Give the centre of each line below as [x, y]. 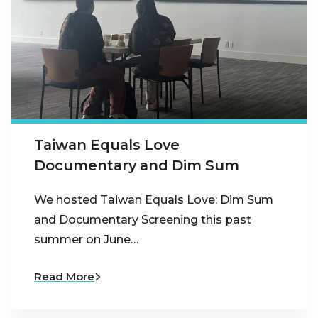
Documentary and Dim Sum [137, 166]
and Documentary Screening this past [143, 219]
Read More [64, 276]
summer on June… [86, 239]
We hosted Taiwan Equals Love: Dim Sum [154, 199]
